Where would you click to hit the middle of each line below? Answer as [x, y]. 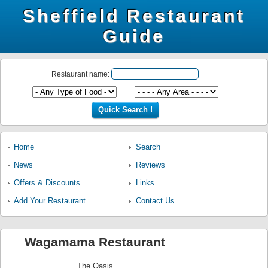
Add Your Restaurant [50, 201]
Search [148, 147]
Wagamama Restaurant [95, 242]
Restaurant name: [81, 74]
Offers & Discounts [47, 183]
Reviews [150, 165]
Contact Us [155, 201]
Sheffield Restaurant [134, 16]
